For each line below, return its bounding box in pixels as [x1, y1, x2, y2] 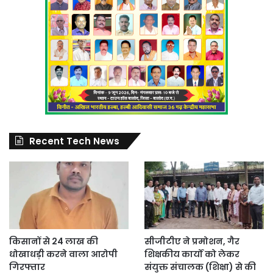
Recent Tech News [29, 135, 119, 148]
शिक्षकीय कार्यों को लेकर [144, 248, 239, 261]
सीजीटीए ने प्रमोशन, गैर [144, 235, 239, 248]
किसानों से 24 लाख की [9, 235, 98, 248]
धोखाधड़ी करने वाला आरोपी [9, 248, 118, 261]
